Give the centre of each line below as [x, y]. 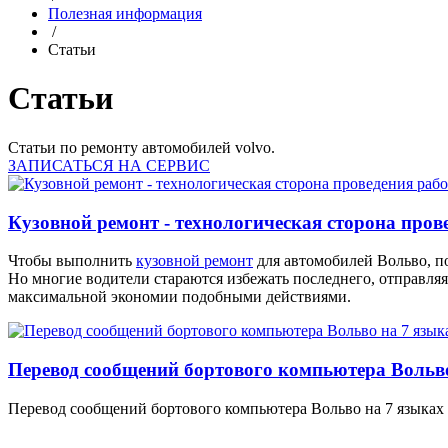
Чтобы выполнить [72, 261]
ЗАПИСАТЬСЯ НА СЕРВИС [109, 165]
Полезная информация [125, 13]
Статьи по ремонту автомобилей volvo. [141, 147]
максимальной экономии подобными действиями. [179, 297]
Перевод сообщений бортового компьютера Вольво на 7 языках [226, 408]
